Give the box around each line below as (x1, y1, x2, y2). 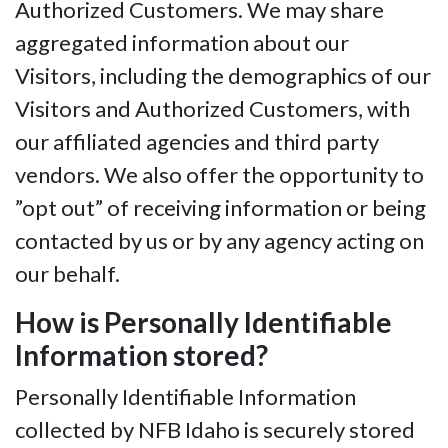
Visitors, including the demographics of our (15, 62, 431, 90)
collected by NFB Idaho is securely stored (15, 416, 415, 444)
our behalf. (15, 260, 120, 288)
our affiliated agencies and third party (15, 128, 379, 156)
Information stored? (15, 338, 268, 373)
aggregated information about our (15, 29, 349, 57)
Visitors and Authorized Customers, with (15, 95, 410, 123)
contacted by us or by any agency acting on (15, 227, 424, 255)
